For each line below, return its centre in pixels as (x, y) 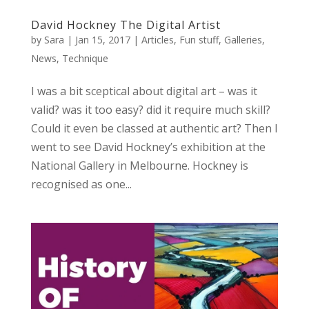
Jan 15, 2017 (102, 39)
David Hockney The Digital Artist (126, 24)
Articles (157, 39)
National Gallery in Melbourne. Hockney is (139, 165)
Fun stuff (199, 39)
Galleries (243, 39)
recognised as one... (81, 184)
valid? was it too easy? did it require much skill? (150, 109)
